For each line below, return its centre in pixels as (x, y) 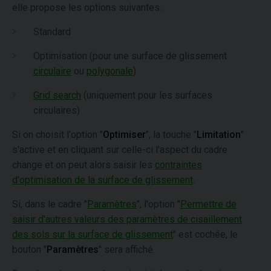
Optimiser (124, 135)
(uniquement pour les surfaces (147, 95)
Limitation (219, 135)
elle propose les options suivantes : (88, 8)
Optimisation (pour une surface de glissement (130, 56)
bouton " (29, 250)
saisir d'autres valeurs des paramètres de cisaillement (127, 219)
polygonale (110, 71)
